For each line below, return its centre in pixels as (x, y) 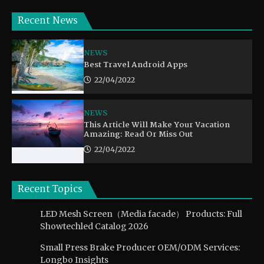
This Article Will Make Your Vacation (157, 125)
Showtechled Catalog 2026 (94, 227)
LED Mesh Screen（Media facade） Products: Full (141, 214)
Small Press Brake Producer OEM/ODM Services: (140, 248)
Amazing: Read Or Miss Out (138, 135)
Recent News (48, 21)
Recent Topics (50, 190)
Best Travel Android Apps (136, 65)
